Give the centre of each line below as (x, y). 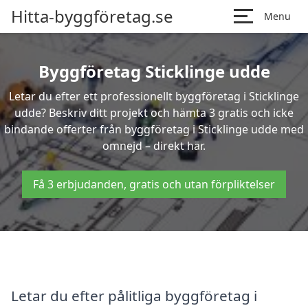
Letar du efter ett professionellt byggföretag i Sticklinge (154, 96)
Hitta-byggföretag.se (92, 16)
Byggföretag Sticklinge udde (154, 71)
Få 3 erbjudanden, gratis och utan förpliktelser (154, 184)
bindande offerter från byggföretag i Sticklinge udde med (154, 129)
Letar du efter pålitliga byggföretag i (134, 295)
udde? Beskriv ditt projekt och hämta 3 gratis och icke (154, 113)
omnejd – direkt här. (154, 146)
